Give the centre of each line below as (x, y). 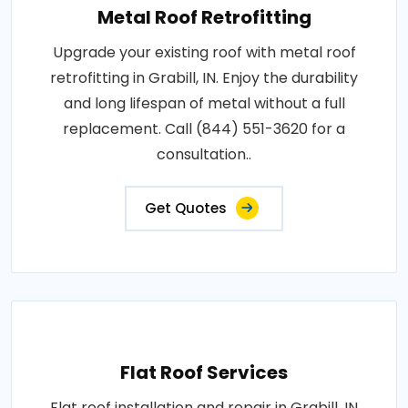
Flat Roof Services (204, 372)
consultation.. (204, 154)
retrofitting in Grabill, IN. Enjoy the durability (204, 77)
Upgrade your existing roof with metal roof (204, 52)
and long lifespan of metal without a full (204, 103)
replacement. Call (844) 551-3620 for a (204, 128)
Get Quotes (186, 208)
